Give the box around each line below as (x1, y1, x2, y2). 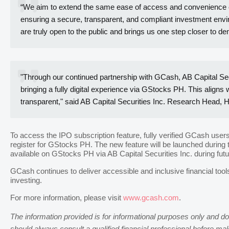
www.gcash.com (123, 194, 179, 202)
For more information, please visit (10, 194, 123, 202)
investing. (10, 176, 42, 185)
